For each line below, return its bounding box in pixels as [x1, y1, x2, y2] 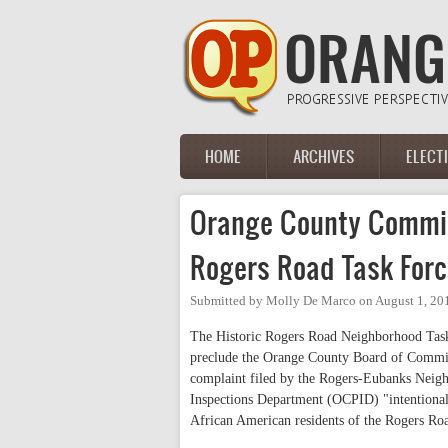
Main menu [180, 156, 285, 180]
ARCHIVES [293, 145, 354, 167]
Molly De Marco [266, 294, 356, 308]
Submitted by [190, 294, 266, 308]
